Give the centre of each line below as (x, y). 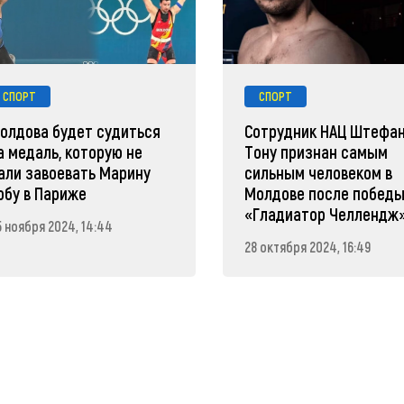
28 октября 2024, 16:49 (308, 246)
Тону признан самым (317, 151)
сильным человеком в (319, 172)
